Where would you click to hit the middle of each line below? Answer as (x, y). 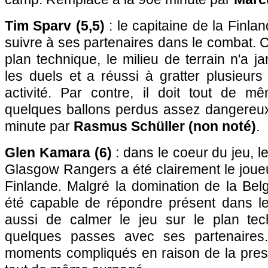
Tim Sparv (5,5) (55, 26)
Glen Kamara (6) (58, 153)
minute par (39, 126)
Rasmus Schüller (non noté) (165, 126)
